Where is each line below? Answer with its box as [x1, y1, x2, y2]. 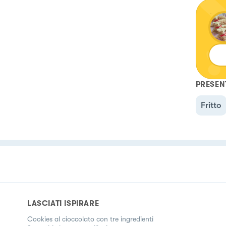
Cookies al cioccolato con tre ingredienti [27, 214, 153, 223]
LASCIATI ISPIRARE [27, 198, 99, 208]
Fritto [200, 100, 221, 110]
